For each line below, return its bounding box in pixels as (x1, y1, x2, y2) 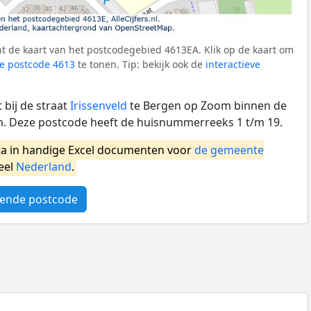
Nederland (16, 158, 72, 174)
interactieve (205, 57, 260, 71)
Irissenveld (70, 97, 127, 113)
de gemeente (194, 142, 264, 158)
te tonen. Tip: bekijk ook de (75, 57, 205, 71)
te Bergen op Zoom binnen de (127, 97, 287, 113)
